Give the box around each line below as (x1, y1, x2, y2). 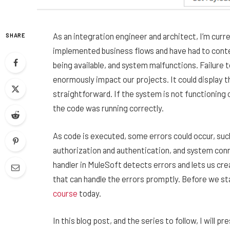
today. (78, 187, 101, 198)
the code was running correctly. (53, 103, 164, 113)
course (53, 187, 78, 198)
